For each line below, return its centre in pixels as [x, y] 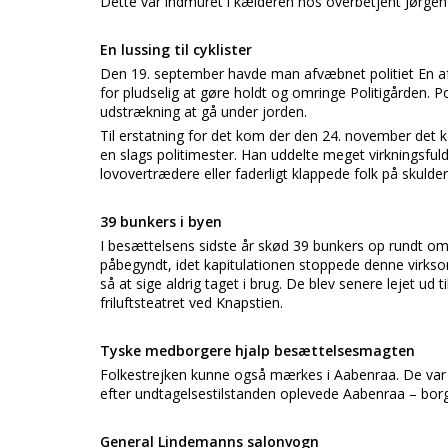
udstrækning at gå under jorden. [203, 111]
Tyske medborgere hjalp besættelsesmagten [257, 350]
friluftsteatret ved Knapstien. [191, 302]
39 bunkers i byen [161, 221]
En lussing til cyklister [176, 49]
